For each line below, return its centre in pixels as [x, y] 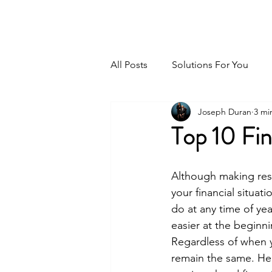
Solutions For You [210, 65]
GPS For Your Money [179, 20]
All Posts [129, 65]
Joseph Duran [225, 111]
